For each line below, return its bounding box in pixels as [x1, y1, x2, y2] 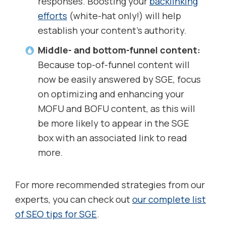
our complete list [132, 193, 206, 206]
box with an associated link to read [38, 132, 187, 144]
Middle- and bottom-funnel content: [38, 44, 200, 56]
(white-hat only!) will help [67, 10, 181, 22]
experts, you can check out [15, 193, 132, 206]
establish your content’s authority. [38, 24, 187, 37]
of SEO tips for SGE [15, 208, 97, 220]
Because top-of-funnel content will [38, 59, 190, 71]
